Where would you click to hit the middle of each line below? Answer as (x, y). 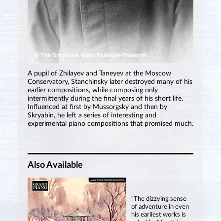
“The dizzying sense (159, 199)
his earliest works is (158, 215)
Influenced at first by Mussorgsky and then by (97, 107)
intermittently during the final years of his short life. (105, 98)
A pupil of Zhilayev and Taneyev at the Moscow (99, 73)
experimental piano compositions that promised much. (110, 124)
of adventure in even (160, 207)
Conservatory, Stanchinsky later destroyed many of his (110, 82)
